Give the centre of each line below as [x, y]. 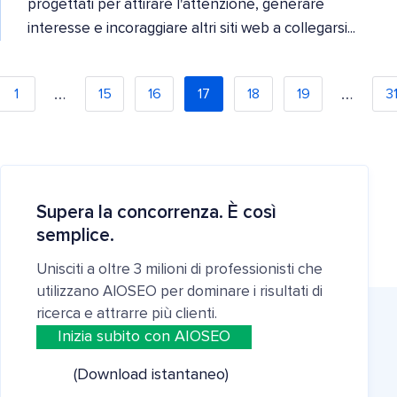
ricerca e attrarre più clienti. [127, 314]
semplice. [75, 235]
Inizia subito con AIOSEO [144, 337]
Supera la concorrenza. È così [156, 212]
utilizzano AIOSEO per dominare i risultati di [179, 292]
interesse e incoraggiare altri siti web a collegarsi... [191, 28]
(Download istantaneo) [151, 375]
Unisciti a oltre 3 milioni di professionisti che [179, 270]
